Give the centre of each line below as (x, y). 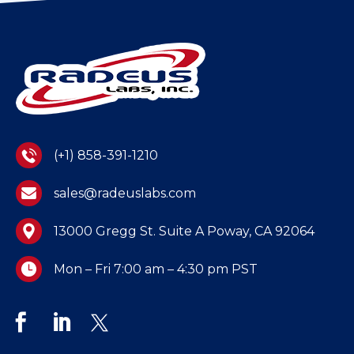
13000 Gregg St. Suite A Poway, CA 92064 (184, 231)
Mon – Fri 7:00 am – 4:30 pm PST (156, 269)
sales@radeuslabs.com (125, 193)
